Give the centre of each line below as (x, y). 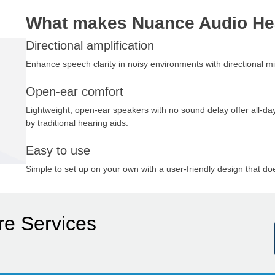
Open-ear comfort (74, 92)
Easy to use (58, 150)
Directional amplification (90, 46)
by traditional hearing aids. (77, 123)
